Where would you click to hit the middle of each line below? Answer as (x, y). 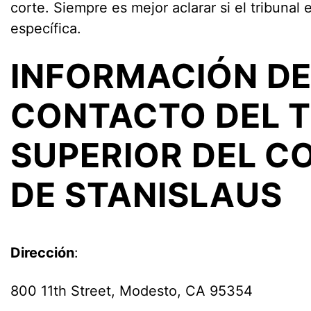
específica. (46, 29)
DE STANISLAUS (146, 195)
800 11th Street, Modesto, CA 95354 (132, 291)
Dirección (42, 253)
